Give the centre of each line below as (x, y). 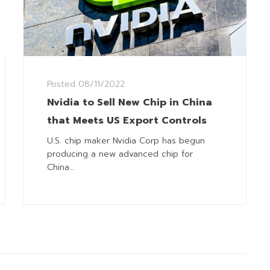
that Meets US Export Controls (127, 121)
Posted (63, 84)
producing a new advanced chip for (120, 154)
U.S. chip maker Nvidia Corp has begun (126, 141)
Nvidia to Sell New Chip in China (130, 103)
